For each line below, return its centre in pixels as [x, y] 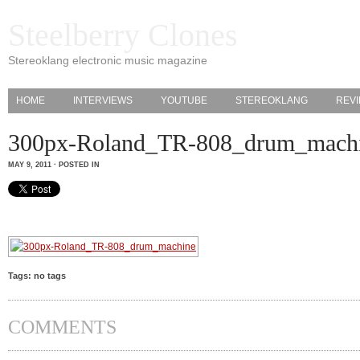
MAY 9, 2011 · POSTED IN [56, 165]
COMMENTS [62, 327]
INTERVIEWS [103, 100]
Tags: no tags [37, 276]
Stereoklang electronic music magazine [108, 60]
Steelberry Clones [123, 35]
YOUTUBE [184, 100]
